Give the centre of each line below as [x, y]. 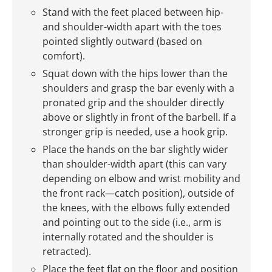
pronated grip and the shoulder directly [133, 103]
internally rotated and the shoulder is [128, 237]
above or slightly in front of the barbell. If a [139, 117]
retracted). [67, 252]
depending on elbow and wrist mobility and [141, 179]
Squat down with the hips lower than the [135, 74]
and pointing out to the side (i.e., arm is [132, 223]
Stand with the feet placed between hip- [133, 12]
